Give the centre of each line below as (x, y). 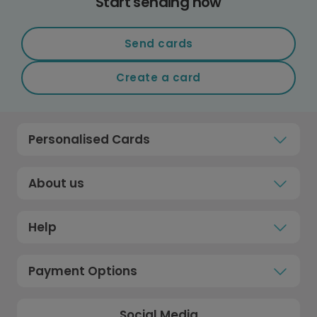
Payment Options (83, 271)
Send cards (158, 44)
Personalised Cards (89, 139)
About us (56, 183)
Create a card (158, 78)
